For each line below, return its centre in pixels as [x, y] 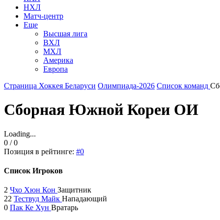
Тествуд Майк [38, 199]
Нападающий [84, 199]
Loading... [20, 134]
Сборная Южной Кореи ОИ [101, 110]
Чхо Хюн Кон [34, 190]
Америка [58, 60]
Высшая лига [65, 33]
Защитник [74, 190]
